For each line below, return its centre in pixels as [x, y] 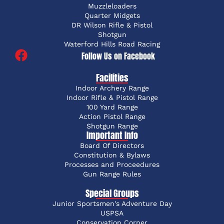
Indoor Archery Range [112, 88]
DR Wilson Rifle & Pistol [112, 25]
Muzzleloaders [112, 6]
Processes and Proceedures [112, 164]
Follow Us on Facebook [118, 56]
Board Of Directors [112, 145]
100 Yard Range [112, 107]
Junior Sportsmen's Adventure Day [112, 203]
